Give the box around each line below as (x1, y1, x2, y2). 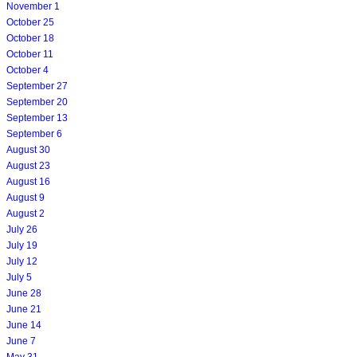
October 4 (6, 64, 49, 76)
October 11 (6, 48, 53, 60)
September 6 (6, 127, 62, 139)
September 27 (6, 80, 68, 92)
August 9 (6, 191, 45, 203)
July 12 (6, 255, 37, 267)
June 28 (6, 287, 41, 299)
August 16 (6, 175, 50, 187)
